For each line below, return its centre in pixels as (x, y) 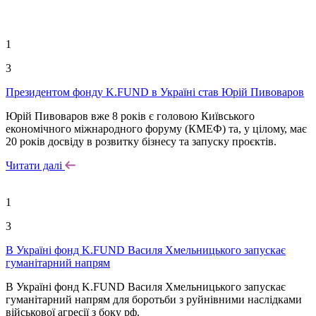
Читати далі (35, 165)
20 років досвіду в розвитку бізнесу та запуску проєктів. (141, 141)
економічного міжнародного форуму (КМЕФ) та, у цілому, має (156, 129)
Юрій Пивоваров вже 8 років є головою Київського (130, 116)
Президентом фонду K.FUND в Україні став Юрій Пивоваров (155, 92)
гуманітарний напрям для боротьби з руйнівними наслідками (154, 299)
